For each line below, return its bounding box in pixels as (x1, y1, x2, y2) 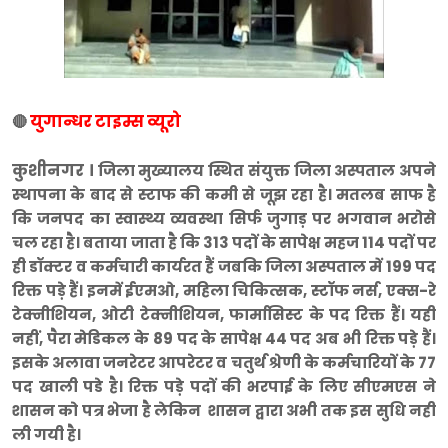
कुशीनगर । (12, 159, 98, 183)
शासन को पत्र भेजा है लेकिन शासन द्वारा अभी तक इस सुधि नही (12, 400, 436, 422)
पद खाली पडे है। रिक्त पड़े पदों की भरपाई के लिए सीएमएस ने (12, 376, 436, 398)
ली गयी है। (12, 424, 81, 446)
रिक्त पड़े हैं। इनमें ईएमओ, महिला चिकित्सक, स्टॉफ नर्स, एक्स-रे (12, 280, 436, 302)
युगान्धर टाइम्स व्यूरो (30, 110, 184, 134)
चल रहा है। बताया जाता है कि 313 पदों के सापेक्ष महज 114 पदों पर (12, 232, 436, 254)
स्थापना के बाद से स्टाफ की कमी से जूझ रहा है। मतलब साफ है (12, 184, 436, 206)
